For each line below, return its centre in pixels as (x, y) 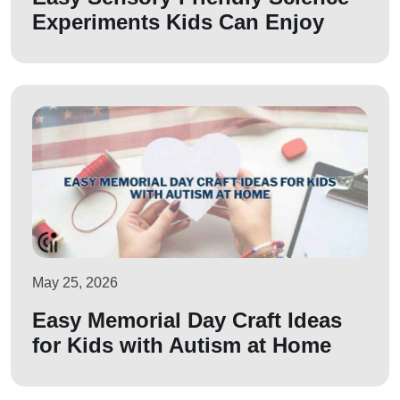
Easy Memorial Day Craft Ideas (187, 320)
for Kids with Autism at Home (182, 345)
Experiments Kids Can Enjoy (178, 21)
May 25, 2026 (75, 282)
